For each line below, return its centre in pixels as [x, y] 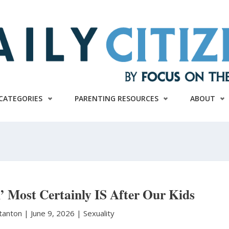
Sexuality [99, 213]
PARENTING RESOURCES [116, 98]
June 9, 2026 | [57, 213]
